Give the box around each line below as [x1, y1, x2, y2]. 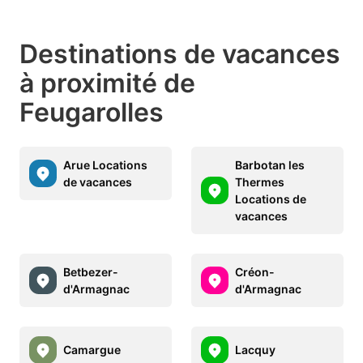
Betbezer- [63, 264, 118, 279]
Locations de [235, 191, 306, 206]
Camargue [63, 343, 121, 357]
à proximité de [19, 66, 195, 99]
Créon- [235, 264, 275, 279]
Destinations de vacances [19, 37, 340, 70]
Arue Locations [63, 157, 147, 172]
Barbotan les [235, 157, 305, 172]
